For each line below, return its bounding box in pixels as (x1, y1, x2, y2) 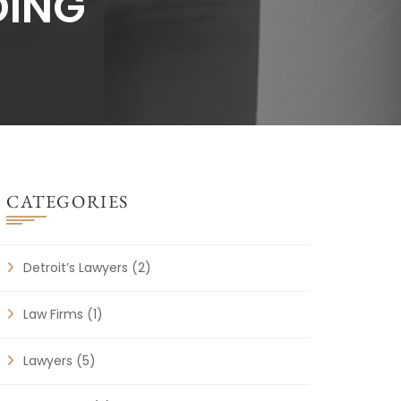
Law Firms (23, 305, 83, 324)
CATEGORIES (6, 190, 129, 214)
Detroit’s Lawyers (23, 259, 128, 277)
